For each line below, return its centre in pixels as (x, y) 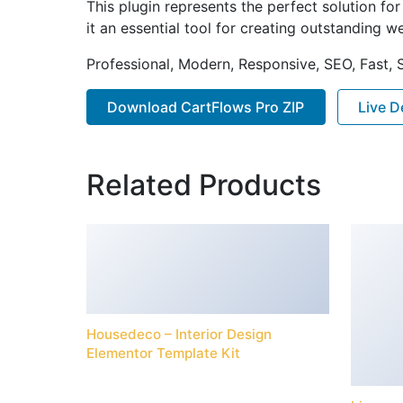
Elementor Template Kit (163, 354)
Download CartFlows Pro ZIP (206, 107)
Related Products (204, 185)
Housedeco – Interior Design (179, 335)
